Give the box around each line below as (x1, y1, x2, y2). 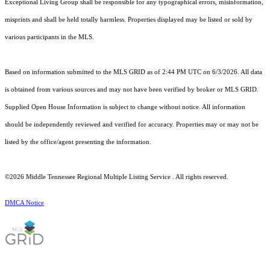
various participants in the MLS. (5, 34, 94, 41)
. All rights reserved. (171, 174, 228, 181)
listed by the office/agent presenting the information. (5, 139, 151, 146)
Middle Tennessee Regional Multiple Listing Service (26, 174, 171, 181)
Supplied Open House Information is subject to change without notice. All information (5, 104, 245, 111)
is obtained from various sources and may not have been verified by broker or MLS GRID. (5, 86, 259, 93)
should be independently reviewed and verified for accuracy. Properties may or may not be (5, 121, 259, 128)
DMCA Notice (5, 199, 44, 207)
